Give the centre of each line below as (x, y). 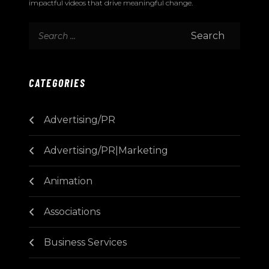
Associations (72, 212)
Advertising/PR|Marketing (106, 150)
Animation (68, 181)
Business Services (85, 242)
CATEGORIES (57, 83)
